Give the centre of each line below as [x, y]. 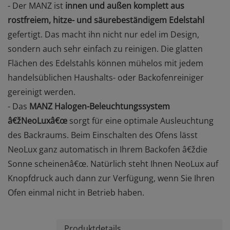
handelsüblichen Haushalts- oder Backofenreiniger [106, 78]
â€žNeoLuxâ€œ [37, 121]
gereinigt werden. [42, 92]
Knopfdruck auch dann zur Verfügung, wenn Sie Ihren [111, 178]
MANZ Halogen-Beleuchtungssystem [100, 106]
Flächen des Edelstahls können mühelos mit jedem [106, 63]
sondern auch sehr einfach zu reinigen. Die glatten [105, 49]
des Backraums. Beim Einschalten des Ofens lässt [103, 135]
